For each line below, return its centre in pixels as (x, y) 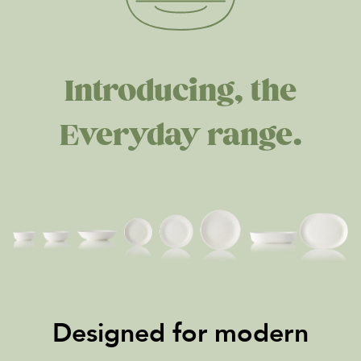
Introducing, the (180, 92)
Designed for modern (180, 334)
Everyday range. (180, 136)
